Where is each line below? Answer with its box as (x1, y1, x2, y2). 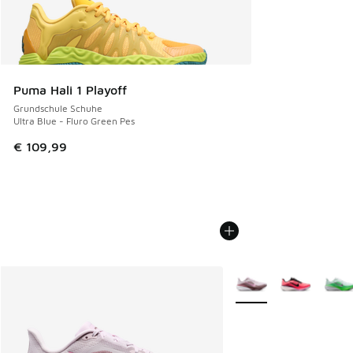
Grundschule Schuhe (13, 102, 102, 114)
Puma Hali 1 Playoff (13, 82, 127, 97)
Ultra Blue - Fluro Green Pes (13, 114, 135, 127)
